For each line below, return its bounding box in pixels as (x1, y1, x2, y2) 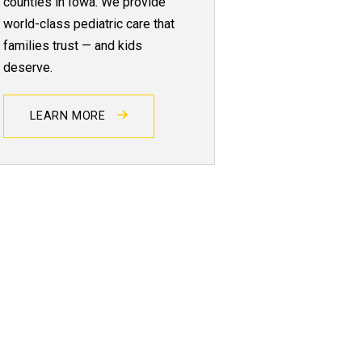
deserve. (3, 59, 53, 75)
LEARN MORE (30, 108, 110, 123)
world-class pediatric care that (3, 15, 175, 32)
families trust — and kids (3, 37, 143, 53)
